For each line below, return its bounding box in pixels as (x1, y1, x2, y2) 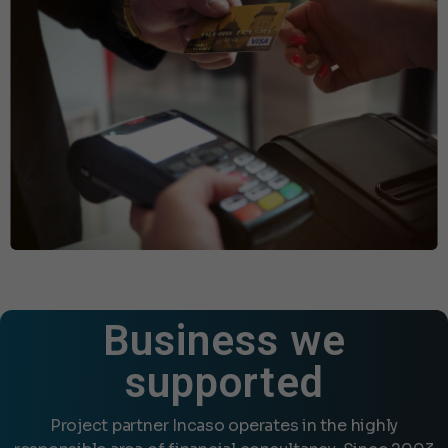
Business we (102, 315, 346, 365)
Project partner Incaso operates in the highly (49, 414, 399, 436)
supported (124, 357, 324, 407)
